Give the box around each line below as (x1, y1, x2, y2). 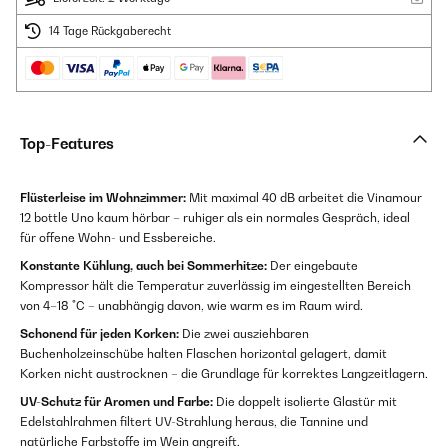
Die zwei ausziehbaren (179, 326, 309, 342)
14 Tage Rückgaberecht (49, 24, 171, 39)
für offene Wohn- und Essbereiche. (20, 230, 216, 246)
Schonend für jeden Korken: (20, 326, 179, 342)
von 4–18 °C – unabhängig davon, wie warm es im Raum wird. (20, 298, 363, 314)
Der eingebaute (267, 258, 358, 274)
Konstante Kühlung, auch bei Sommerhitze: (20, 258, 267, 274)
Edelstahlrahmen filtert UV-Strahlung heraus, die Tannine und (20, 414, 368, 430)
